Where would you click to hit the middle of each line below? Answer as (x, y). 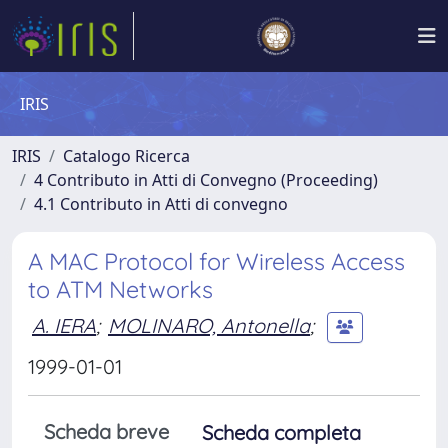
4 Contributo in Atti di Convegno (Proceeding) (206, 180)
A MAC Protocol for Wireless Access (216, 261)
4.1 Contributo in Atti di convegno (161, 204)
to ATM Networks (120, 289)
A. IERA (64, 325)
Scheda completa (281, 432)
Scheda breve (106, 431)
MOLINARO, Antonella (209, 325)
